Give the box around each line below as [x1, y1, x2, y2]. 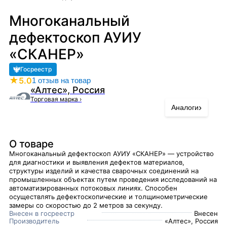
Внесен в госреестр [9, 209, 74, 217]
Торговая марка [30, 95, 80, 103]
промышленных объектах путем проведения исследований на [9, 175, 217, 183]
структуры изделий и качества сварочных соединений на [9, 167, 199, 175]
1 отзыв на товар [32, 76, 91, 85]
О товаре [9, 138, 54, 150]
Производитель [9, 217, 59, 225]
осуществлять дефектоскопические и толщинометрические [9, 193, 208, 201]
